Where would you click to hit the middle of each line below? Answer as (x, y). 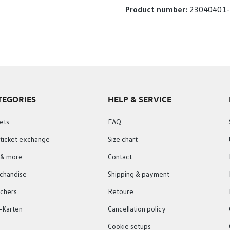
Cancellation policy (137, 209)
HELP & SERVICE (140, 99)
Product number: (157, 10)
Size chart (123, 140)
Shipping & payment (139, 175)
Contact (120, 157)
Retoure (121, 192)
